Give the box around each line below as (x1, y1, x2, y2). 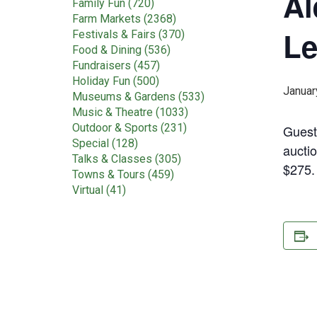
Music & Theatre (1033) (72, 105, 188, 119)
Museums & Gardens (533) (72, 90, 204, 103)
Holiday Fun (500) (72, 74, 159, 88)
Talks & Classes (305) (72, 152, 181, 166)
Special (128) (72, 137, 138, 150)
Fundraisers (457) (72, 59, 160, 72)
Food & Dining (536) (72, 43, 171, 57)
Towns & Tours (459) (72, 168, 174, 181)
